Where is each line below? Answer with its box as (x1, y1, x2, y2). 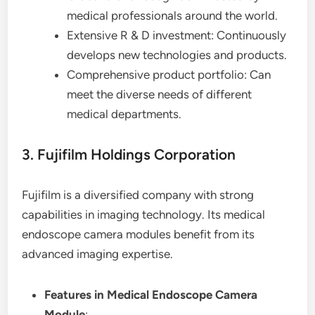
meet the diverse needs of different (67, 87, 252, 101)
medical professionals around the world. (67, 8, 278, 22)
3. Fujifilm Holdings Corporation (22, 146, 236, 163)
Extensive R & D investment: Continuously (67, 28, 287, 42)
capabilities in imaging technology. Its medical (22, 207, 266, 221)
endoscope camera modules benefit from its (22, 227, 255, 241)
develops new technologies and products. (67, 48, 288, 62)
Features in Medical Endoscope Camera (44, 288, 258, 302)
